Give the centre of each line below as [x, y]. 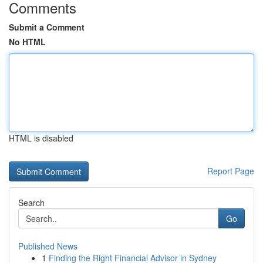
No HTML [27, 42]
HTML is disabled [41, 138]
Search [31, 203]
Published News [48, 246]
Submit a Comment [47, 27]
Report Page [231, 171]
